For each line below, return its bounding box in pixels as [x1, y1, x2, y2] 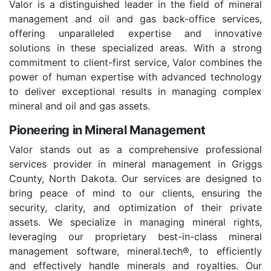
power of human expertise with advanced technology [9, 71, 262, 83]
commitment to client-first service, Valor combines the [9, 56, 262, 69]
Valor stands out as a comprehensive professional [9, 143, 262, 156]
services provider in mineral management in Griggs [9, 158, 262, 171]
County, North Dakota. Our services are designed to [9, 172, 262, 185]
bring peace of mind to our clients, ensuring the [9, 187, 262, 200]
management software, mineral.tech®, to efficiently [9, 245, 262, 258]
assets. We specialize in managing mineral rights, [9, 216, 262, 229]
